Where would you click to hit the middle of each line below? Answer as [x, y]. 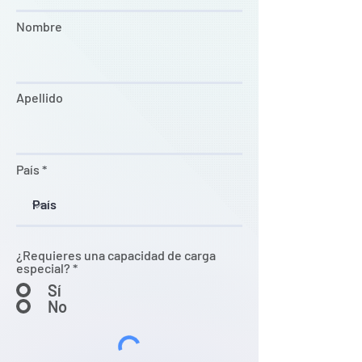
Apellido [40, 97]
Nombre [39, 26]
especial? [43, 268]
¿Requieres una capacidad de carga [116, 255]
